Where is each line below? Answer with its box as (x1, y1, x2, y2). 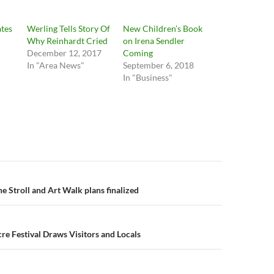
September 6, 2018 (122, 60, 194, 70)
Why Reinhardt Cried (27, 35, 108, 46)
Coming (122, 48, 153, 58)
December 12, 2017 (27, 48, 102, 58)
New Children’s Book (122, 23, 202, 34)
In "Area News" (27, 60, 85, 70)
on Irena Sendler (122, 35, 185, 46)
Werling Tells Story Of (27, 23, 111, 34)
